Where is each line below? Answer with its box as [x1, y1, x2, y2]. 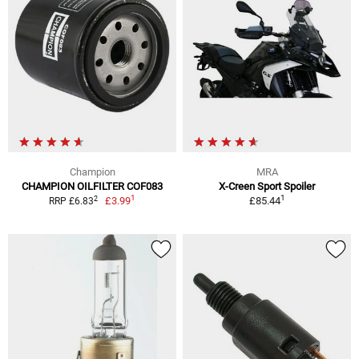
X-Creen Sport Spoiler [219, 180, 315, 193]
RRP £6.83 [48, 196, 94, 208]
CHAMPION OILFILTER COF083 [22, 180, 163, 193]
